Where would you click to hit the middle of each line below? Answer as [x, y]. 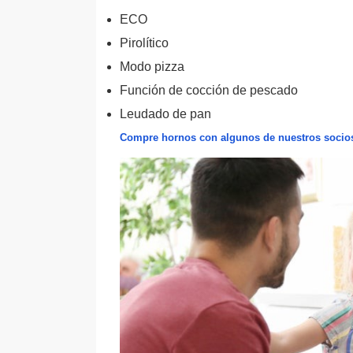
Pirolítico [144, 43]
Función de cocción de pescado [209, 90]
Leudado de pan [165, 114]
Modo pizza [152, 67]
